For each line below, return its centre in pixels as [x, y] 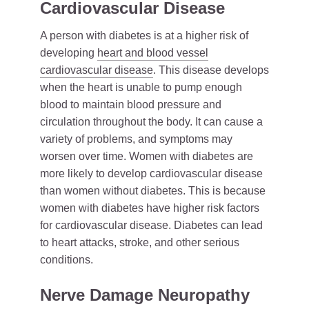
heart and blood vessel [153, 53]
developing [69, 53]
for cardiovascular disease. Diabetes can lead [151, 225]
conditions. [67, 260]
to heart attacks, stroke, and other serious [140, 242]
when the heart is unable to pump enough [141, 87]
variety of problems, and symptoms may [136, 139]
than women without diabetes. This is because [153, 191]
